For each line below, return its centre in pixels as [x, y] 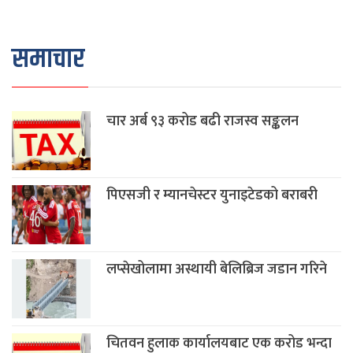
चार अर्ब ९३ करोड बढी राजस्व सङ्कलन [203, 122]
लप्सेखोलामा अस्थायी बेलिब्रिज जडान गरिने [217, 270]
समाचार [48, 59]
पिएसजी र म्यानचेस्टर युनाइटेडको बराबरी [212, 196]
